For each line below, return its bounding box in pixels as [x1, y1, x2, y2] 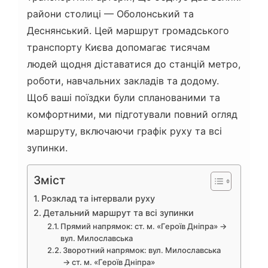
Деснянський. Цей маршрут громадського [27, 25, 229, 37]
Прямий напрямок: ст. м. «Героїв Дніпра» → [60, 221, 227, 232]
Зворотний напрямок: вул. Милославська [63, 245, 221, 255]
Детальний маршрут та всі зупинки [42, 208, 194, 218]
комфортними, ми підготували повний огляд [27, 108, 237, 121]
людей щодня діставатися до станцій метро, [27, 58, 240, 71]
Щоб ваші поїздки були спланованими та [27, 92, 220, 104]
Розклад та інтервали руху [41, 193, 155, 204]
